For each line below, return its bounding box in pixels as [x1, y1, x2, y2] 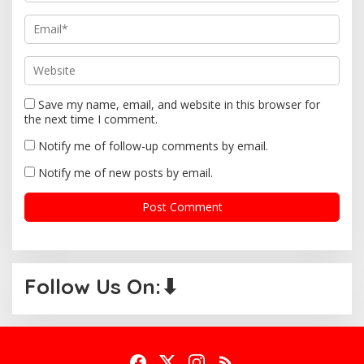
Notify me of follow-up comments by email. [38, 137, 268, 154]
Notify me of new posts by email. [38, 164, 213, 180]
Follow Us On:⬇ [24, 272, 179, 300]
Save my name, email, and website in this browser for [38, 96, 320, 112]
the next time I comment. [24, 110, 158, 127]
